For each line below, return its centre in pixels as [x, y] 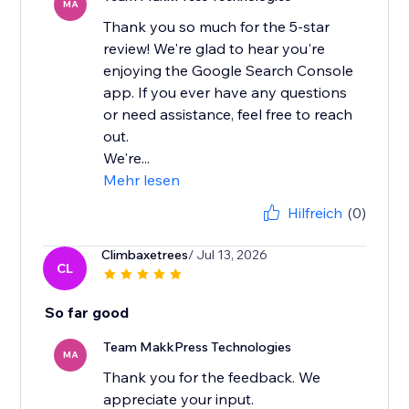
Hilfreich [315, 213]
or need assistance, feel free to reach [228, 115]
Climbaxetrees [145, 255]
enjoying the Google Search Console [229, 71]
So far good [87, 313]
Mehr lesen [142, 180]
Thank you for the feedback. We [212, 378]
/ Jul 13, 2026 [228, 255]
